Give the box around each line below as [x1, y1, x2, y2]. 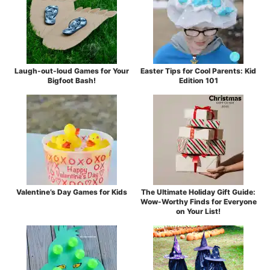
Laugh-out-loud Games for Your [14, 66, 129, 76]
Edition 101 [178, 76, 218, 86]
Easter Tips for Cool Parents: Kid [140, 66, 257, 76]
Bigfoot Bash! [47, 76, 96, 86]
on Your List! [176, 207, 221, 216]
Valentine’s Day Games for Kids [16, 187, 127, 197]
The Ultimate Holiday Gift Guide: [141, 187, 256, 197]
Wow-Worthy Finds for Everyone [140, 197, 257, 207]
